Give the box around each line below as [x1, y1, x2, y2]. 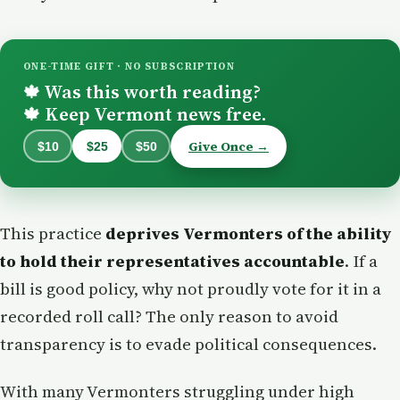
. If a [345, 249, 378, 272]
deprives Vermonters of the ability [105, 221, 391, 245]
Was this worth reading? [40, 78, 261, 104]
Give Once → [188, 137, 269, 155]
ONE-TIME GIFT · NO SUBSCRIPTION [23, 59, 235, 73]
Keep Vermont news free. [40, 100, 266, 127]
